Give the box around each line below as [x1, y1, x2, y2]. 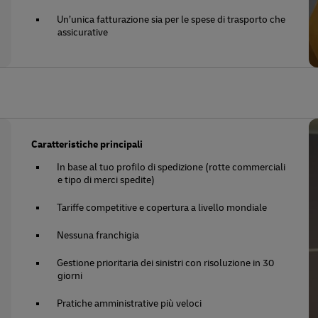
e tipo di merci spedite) [57, 174, 155, 186]
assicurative [57, 26, 109, 38]
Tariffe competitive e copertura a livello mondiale [57, 202, 268, 214]
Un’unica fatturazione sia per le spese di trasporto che [57, 13, 286, 26]
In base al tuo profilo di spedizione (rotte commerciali [57, 161, 286, 173]
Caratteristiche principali [31, 138, 143, 150]
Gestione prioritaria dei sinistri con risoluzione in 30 [57, 257, 275, 269]
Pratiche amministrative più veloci [57, 297, 202, 309]
